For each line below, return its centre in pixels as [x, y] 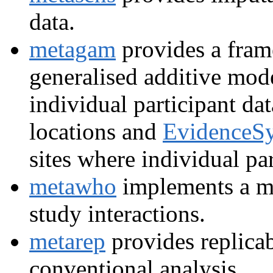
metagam [73, 49]
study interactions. [117, 213]
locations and [96, 131]
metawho [73, 186]
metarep [67, 241]
